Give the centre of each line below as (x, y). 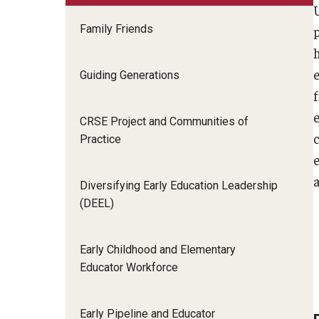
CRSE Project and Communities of (164, 121)
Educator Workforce (129, 267)
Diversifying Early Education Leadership (179, 185)
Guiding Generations (130, 75)
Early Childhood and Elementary (158, 249)
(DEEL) (97, 203)
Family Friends (116, 28)
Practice (100, 139)
